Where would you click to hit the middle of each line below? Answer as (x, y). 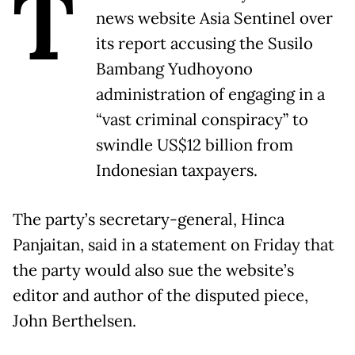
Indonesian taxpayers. (177, 170)
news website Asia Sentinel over (214, 18)
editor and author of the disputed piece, (160, 295)
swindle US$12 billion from (195, 145)
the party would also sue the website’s (153, 270)
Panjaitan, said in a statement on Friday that (174, 244)
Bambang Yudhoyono (174, 69)
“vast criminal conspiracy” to (202, 119)
